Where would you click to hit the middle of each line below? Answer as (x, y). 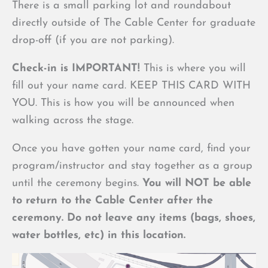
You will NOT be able (195, 183)
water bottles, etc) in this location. (100, 235)
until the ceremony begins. (75, 183)
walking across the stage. (73, 121)
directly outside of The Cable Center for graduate (134, 23)
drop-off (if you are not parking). (93, 40)
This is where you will (195, 68)
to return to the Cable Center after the (112, 201)
